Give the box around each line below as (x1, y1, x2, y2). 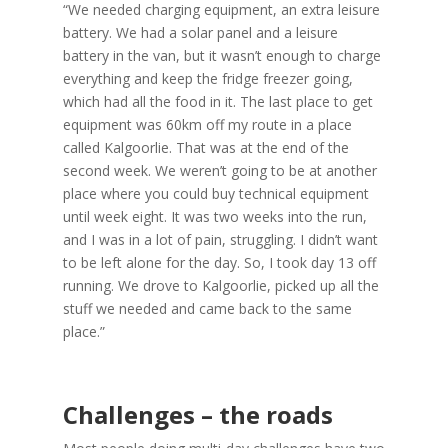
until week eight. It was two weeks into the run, (62, 206, 367, 226)
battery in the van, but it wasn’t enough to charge (62, 45, 381, 65)
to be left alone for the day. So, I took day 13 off (62, 252, 376, 272)
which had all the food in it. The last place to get (62, 91, 373, 111)
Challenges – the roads (62, 397, 333, 431)
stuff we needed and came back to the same (62, 298, 352, 318)
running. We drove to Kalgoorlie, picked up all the (62, 275, 379, 295)
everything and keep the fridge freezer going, (62, 68, 353, 88)
